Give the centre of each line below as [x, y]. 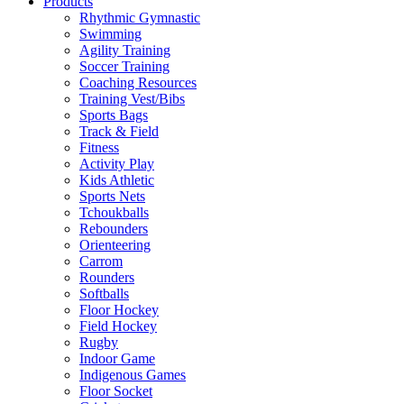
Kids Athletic [117, 180]
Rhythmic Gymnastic [140, 18]
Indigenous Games [133, 375]
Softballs [104, 294]
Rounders [107, 277]
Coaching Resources [138, 83]
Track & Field [119, 131]
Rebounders [114, 229]
